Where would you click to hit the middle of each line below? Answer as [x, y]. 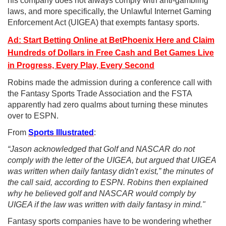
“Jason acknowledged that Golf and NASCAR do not [101, 149]
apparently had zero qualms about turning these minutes [108, 105]
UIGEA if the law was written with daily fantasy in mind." [106, 205]
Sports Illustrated [61, 133]
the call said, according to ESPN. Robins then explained [108, 183]
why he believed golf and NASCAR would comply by [102, 194]
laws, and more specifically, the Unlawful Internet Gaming [109, 12]
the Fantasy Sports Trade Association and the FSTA [100, 94]
